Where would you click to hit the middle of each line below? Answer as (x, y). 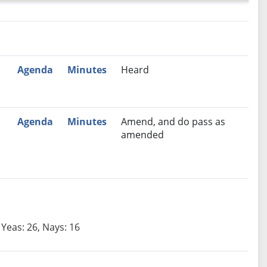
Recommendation (85, 69)
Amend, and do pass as (173, 122)
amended (142, 135)
